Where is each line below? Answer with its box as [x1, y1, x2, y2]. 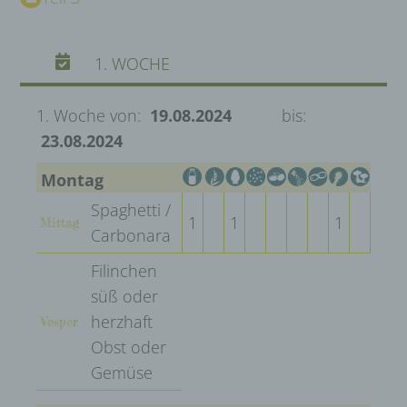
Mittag [39, 213, 79, 230]
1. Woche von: [36, 104, 145, 126]
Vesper [40, 313, 78, 329]
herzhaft [91, 310, 153, 333]
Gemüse [91, 361, 153, 383]
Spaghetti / [91, 198, 171, 221]
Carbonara [91, 223, 171, 246]
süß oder [91, 284, 158, 307]
